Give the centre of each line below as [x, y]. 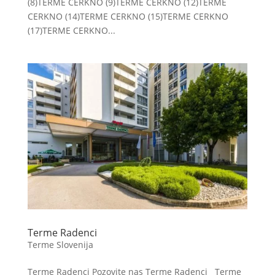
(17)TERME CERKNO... [71, 30]
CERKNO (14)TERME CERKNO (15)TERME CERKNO [128, 16]
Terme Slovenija [60, 245]
